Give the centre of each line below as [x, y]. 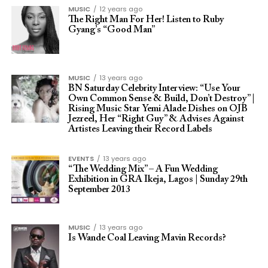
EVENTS [81, 159]
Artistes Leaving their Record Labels [140, 129]
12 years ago [121, 9]
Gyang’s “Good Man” [111, 30]
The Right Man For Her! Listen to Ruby [146, 20]
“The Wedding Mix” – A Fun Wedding [143, 169]
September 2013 [99, 190]
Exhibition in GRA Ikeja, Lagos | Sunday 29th [158, 179]
